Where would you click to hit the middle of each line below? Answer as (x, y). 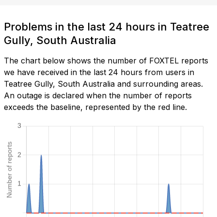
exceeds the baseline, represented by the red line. (95, 107)
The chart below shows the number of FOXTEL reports (106, 61)
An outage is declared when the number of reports (98, 96)
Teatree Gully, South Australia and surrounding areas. (103, 84)
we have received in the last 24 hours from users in (99, 72)
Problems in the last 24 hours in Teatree (107, 27)
